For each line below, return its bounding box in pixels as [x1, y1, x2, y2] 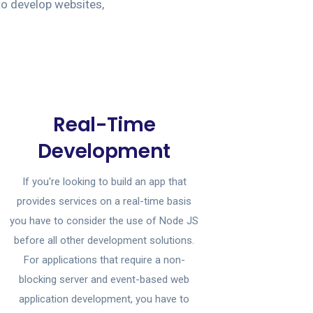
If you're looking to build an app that [22, 175, 187, 188]
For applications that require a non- [23, 254, 185, 266]
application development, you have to [19, 293, 190, 305]
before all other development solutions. [14, 234, 195, 247]
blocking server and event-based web [19, 273, 190, 286]
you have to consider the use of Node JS [10, 214, 199, 227]
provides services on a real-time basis [17, 195, 192, 208]
